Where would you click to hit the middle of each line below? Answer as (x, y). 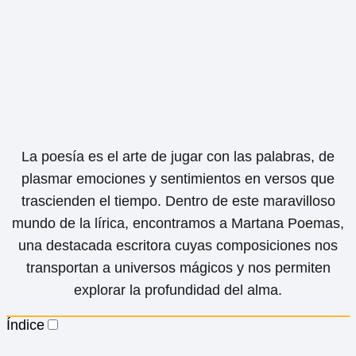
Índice (25, 325)
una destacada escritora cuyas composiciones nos (178, 245)
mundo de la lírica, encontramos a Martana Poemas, (178, 223)
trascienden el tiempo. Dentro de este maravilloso (178, 201)
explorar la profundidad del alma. (178, 290)
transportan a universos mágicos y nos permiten (178, 267)
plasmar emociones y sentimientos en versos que (178, 178)
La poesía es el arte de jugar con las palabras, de (178, 156)
